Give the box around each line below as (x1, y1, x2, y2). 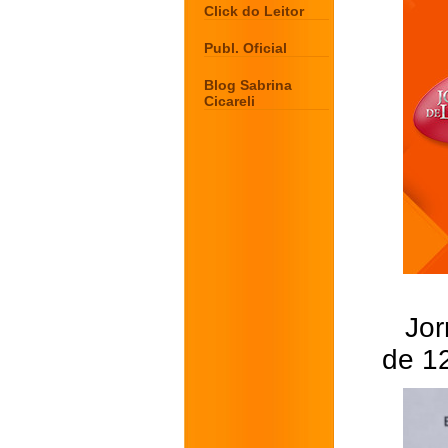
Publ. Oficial (204, 40, 287, 56)
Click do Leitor (204, 3, 304, 19)
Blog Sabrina (204, 77, 292, 93)
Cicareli (204, 93, 255, 109)
